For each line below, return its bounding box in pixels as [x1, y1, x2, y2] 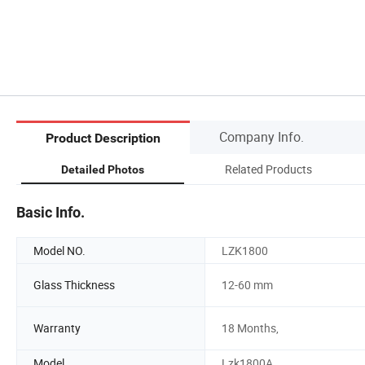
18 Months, [222, 320, 279, 336]
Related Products [224, 161, 312, 177]
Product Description [46, 130, 161, 147]
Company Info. [219, 127, 304, 146]
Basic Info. [16, 203, 85, 221]
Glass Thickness [33, 277, 115, 293]
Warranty [33, 320, 81, 336]
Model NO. [33, 242, 86, 258]
